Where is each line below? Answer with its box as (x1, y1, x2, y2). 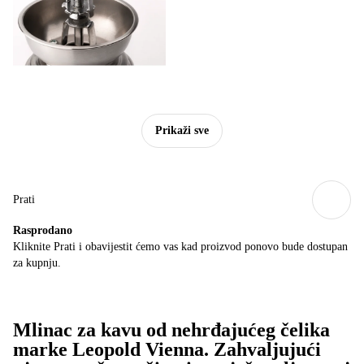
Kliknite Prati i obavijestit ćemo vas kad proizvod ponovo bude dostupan (13, 240, 348, 253)
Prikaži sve (155, 123, 209, 136)
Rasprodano (13, 223, 72, 236)
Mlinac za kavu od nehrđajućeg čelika (13, 318, 330, 340)
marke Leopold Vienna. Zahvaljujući (13, 338, 321, 360)
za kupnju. (13, 256, 61, 269)
